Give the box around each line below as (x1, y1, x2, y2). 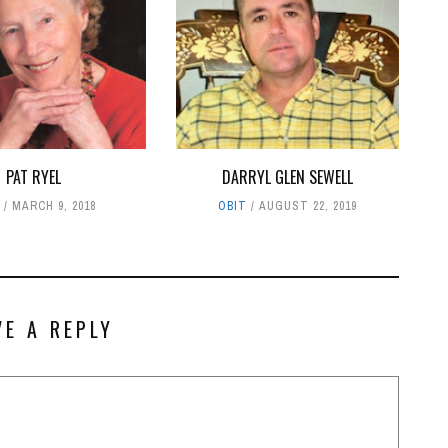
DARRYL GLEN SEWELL (221, 164, 353, 189)
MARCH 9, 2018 (12, 197, 97, 214)
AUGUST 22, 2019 (258, 197, 357, 214)
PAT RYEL (6, 164, 62, 189)
